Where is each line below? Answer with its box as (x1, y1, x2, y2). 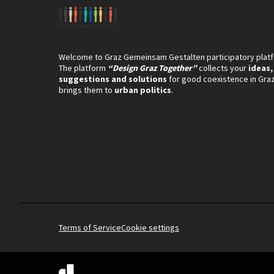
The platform (59, 62, 106, 73)
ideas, (248, 62, 273, 73)
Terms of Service (59, 221, 121, 233)
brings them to (59, 84, 114, 95)
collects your (197, 62, 248, 73)
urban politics (114, 84, 171, 95)
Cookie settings (121, 221, 179, 233)
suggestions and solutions (59, 73, 167, 84)
